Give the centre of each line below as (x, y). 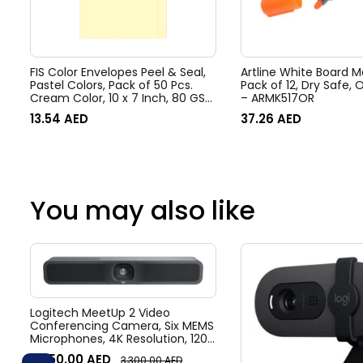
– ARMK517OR (278, 98)
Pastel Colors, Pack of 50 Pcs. (111, 85)
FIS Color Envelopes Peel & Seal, (118, 72)
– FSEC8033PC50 (77, 111)
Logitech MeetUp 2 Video (100, 313)
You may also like (143, 210)
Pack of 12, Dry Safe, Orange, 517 (271, 85)
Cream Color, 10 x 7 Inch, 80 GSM (122, 98)
